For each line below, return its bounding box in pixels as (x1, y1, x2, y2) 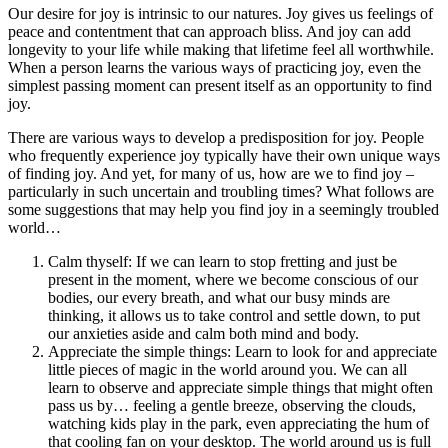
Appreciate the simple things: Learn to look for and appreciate (48, 342, 437, 360)
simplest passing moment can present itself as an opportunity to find (8, 76, 432, 94)
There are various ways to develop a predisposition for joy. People (8, 128, 424, 146)
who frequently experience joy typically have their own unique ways (8, 146, 440, 164)
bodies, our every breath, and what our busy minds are (48, 288, 390, 306)
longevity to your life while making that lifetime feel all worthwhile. (8, 40, 434, 58)
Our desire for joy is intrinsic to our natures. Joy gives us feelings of (8, 4, 433, 22)
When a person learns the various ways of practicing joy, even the (8, 58, 421, 76)
